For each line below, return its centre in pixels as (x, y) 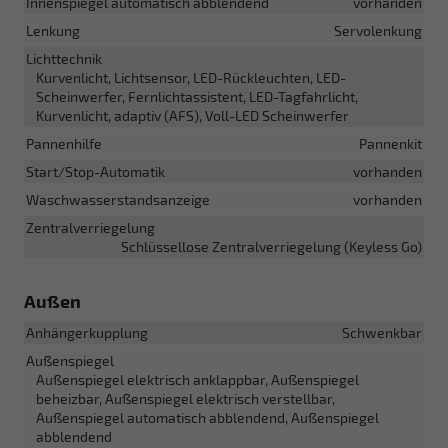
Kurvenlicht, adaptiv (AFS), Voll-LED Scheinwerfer (192, 115)
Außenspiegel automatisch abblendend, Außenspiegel (207, 417)
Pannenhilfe (64, 143)
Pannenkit (390, 143)
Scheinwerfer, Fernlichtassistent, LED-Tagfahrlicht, (197, 96)
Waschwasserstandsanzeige (118, 199)
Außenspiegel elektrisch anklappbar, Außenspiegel (197, 379)
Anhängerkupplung (87, 332)
